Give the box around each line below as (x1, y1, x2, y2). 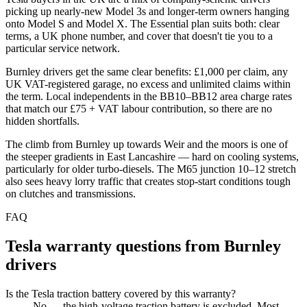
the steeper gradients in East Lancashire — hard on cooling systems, (5, 151, 299, 163)
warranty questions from (42, 237, 224, 256)
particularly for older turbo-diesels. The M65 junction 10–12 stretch (5, 163, 296, 175)
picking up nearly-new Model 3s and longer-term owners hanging (5, 5, 289, 18)
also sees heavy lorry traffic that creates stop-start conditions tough (5, 175, 291, 188)
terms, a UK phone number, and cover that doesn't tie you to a (5, 30, 273, 42)
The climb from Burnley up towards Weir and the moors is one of (5, 138, 288, 151)
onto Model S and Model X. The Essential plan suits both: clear (5, 18, 280, 30)
